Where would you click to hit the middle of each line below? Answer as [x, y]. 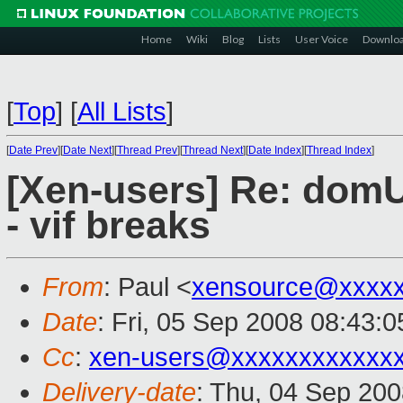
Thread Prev [147, 150]
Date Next [87, 150]
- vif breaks [108, 226]
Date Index [275, 150]
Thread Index [339, 150]
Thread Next [213, 150]
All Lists [122, 112]
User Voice [322, 39]
